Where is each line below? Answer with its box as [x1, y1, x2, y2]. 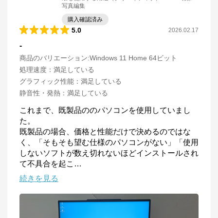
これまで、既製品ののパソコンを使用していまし [19, 106, 191, 114]
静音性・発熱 [19, 89, 60, 97]
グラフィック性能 [19, 77, 74, 85]
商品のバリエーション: [19, 54, 90, 62]
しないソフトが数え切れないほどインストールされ [19, 149, 199, 157]
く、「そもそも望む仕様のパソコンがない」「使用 [19, 138, 199, 146]
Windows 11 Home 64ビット [90, 54, 177, 62]
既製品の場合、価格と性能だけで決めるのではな [19, 127, 191, 136]
